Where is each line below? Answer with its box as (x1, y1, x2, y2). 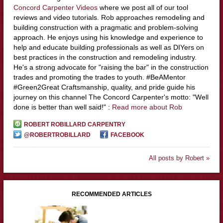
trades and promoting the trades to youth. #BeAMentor (13, 73, 186, 82)
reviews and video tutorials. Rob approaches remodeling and (13, 13, 205, 22)
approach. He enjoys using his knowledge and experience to (13, 33, 203, 42)
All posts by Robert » (149, 154, 210, 162)
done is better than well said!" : (13, 103, 112, 111)
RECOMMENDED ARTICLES (71, 191, 152, 198)
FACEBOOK (110, 131, 144, 139)
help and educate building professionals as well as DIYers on (13, 43, 204, 52)
